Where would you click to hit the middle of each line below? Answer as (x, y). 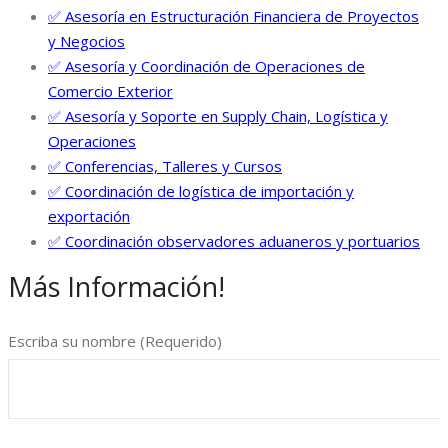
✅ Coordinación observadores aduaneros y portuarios (234, 240)
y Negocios (86, 40)
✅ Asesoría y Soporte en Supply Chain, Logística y (218, 115)
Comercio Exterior (110, 90)
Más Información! (116, 286)
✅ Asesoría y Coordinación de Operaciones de (206, 65)
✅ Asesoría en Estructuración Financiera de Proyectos (233, 15)
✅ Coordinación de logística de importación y (201, 190)
